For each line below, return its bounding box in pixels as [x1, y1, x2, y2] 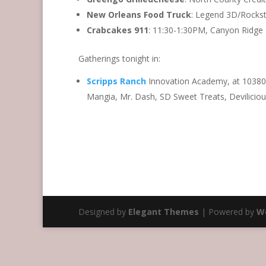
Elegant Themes [128, 206, 199, 217]
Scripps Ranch [87, 75, 146, 87]
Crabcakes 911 [87, 24, 148, 36]
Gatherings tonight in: [78, 53, 160, 64]
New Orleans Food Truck [87, 9, 191, 20]
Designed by [78, 206, 128, 217]
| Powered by [199, 206, 256, 217]
